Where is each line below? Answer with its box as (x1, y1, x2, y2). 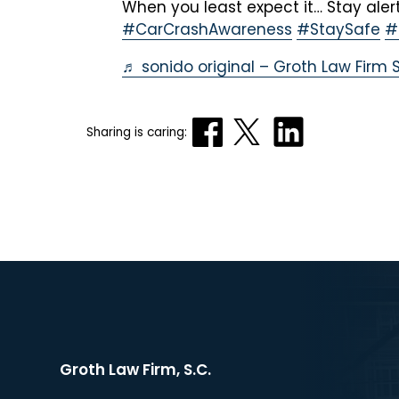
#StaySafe (297, 19, 380, 41)
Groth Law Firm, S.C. (60, 359, 212, 381)
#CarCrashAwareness (122, 19, 292, 41)
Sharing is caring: (86, 123, 187, 141)
